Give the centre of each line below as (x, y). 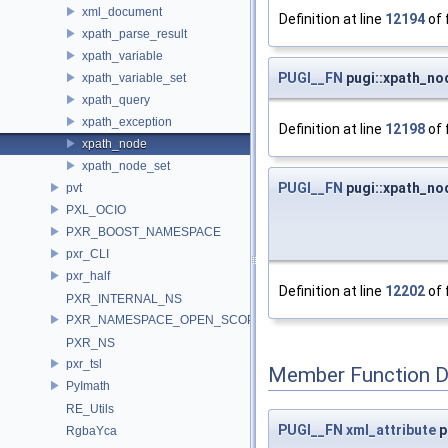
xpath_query (116, 99)
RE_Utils (90, 409)
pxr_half (88, 275)
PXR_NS (90, 343)
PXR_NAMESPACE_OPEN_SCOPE (164, 319)
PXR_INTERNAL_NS (124, 299)
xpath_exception (127, 121)
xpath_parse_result (134, 33)
